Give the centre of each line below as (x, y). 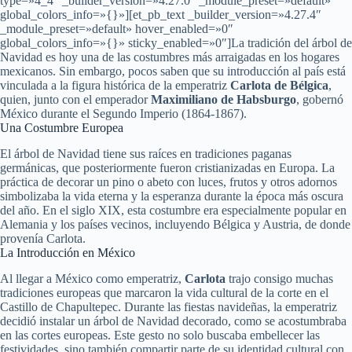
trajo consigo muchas (279, 278)
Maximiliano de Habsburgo (224, 99)
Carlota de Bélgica (279, 85)
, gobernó (320, 99)
